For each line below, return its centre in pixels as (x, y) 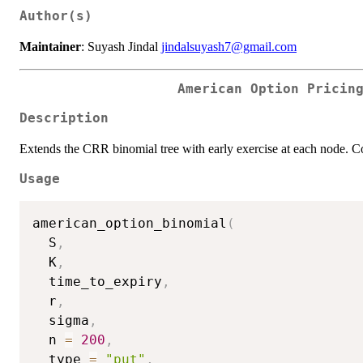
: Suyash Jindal (121, 46)
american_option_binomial (130, 224)
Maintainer (50, 46)
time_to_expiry (97, 282)
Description (64, 119)
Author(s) (56, 16)
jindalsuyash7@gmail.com (229, 46)
